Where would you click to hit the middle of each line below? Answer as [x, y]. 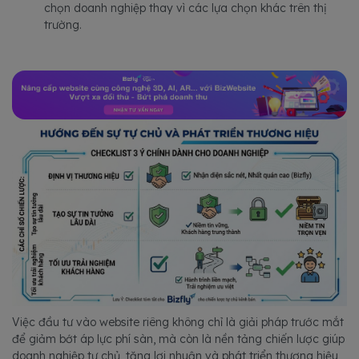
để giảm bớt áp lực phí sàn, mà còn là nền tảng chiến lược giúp [178, 339]
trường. [63, 24]
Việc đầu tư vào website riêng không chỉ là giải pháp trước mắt [178, 323]
